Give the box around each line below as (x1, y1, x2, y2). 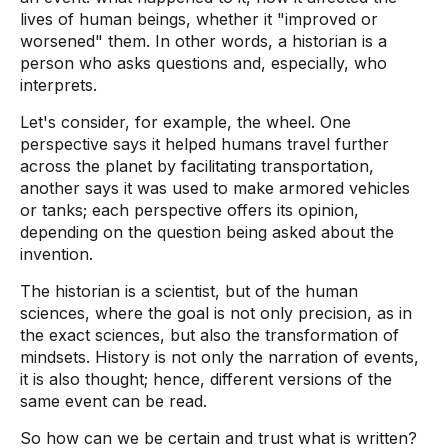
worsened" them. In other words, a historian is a (20, 31, 387, 51)
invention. (20, 244, 93, 264)
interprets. (20, 75, 97, 95)
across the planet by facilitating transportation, (20, 156, 374, 176)
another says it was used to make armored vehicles (20, 178, 410, 198)
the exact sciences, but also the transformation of (20, 325, 399, 345)
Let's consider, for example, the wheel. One (20, 112, 351, 132)
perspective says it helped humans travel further (20, 134, 389, 154)
